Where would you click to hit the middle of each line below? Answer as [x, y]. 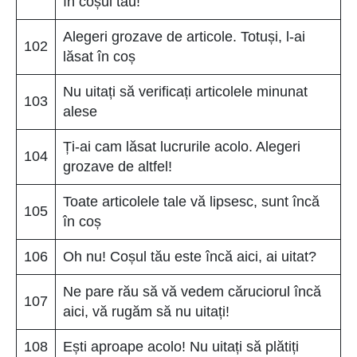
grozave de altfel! [118, 166]
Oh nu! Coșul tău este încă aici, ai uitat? [190, 256]
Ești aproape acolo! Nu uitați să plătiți [181, 346]
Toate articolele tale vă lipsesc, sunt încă [191, 201]
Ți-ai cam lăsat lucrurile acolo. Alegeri [182, 146]
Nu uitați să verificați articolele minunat [185, 91]
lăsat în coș [99, 56]
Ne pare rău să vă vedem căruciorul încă [192, 291]
